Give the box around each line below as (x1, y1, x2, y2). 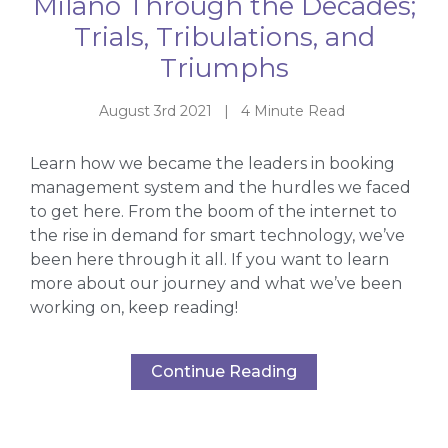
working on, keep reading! (30, 298, 242, 318)
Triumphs (159, 51, 289, 84)
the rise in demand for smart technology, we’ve (30, 226, 405, 246)
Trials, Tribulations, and (73, 20, 375, 53)
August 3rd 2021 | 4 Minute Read (99, 101, 349, 120)
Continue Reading (151, 361, 297, 381)
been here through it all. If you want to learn (30, 250, 389, 270)
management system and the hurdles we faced (30, 178, 411, 198)
